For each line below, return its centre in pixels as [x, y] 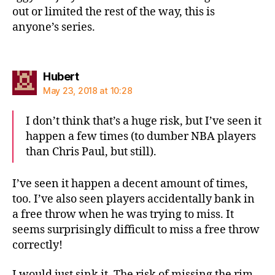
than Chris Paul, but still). [91, 152]
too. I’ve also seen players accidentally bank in [134, 199]
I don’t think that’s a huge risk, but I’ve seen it [144, 121]
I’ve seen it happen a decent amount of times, [130, 184]
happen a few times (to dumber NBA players [141, 136]
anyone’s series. [54, 27]
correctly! [37, 245]
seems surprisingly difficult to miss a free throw [136, 230]
